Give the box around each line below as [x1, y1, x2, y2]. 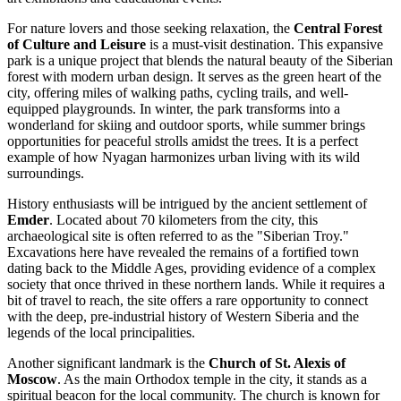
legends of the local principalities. [7, 325, 195, 341]
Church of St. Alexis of [209, 355, 346, 371]
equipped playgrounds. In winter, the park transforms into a [7, 101, 340, 117]
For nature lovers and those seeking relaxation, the [7, 21, 294, 37]
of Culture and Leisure [7, 37, 146, 53]
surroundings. [7, 166, 84, 182]
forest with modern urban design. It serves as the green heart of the [7, 69, 381, 85]
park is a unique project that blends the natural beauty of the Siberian [7, 53, 393, 69]
